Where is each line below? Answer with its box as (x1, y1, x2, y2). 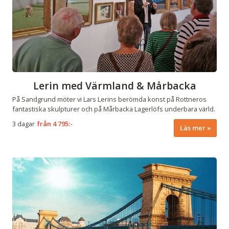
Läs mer (179, 123, 205, 132)
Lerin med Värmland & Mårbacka (33, 79, 196, 93)
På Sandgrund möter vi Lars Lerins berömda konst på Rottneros (12, 94, 207, 104)
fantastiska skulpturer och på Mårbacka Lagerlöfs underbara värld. (12, 104, 215, 113)
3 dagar (12, 119, 35, 128)
